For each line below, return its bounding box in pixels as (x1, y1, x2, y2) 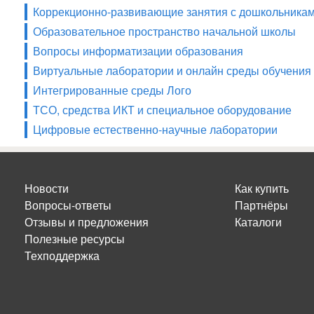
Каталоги (235, 214, 282, 230)
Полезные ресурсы (25, 231, 125, 247)
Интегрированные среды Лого (33, 82, 191, 98)
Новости (25, 180, 69, 196)
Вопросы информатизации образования (33, 43, 243, 59)
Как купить (235, 180, 289, 196)
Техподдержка (25, 247, 100, 264)
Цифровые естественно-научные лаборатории (33, 121, 278, 137)
